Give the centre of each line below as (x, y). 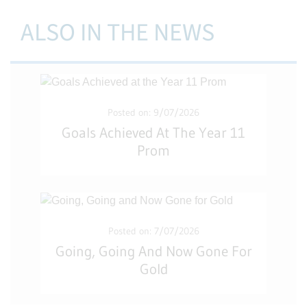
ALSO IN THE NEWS (118, 33)
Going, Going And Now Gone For (153, 251)
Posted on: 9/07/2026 (153, 112)
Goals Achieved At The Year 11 (153, 133)
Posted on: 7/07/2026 (153, 231)
